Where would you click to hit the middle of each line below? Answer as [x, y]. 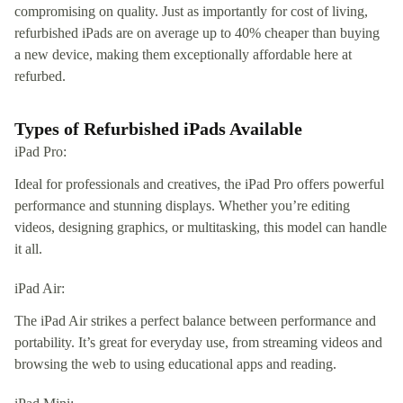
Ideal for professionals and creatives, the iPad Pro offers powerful [199, 184]
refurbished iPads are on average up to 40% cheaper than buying [197, 32]
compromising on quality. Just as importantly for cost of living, [191, 11]
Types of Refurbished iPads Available [158, 128]
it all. [28, 248]
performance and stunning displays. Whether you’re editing [182, 205]
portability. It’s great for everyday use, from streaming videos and [198, 342]
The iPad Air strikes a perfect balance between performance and [195, 320]
